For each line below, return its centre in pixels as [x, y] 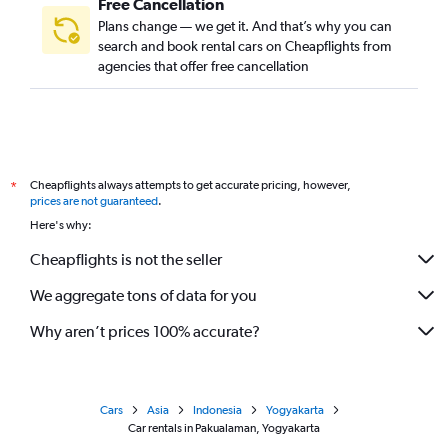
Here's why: [61, 225]
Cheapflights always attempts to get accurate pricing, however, [190, 185]
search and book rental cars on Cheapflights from [244, 46]
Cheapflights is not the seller [126, 259]
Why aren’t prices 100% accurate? [145, 331]
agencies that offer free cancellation [203, 66]
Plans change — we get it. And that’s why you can [245, 26]
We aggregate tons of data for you [143, 295]
